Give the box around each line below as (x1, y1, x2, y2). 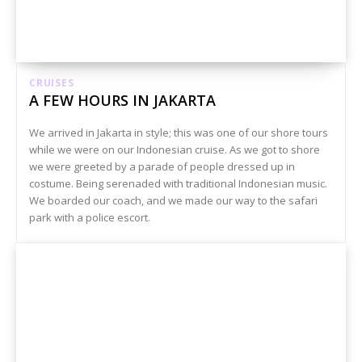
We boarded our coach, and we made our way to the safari (29, 192, 318, 208)
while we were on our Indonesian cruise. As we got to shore (29, 141, 320, 157)
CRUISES (29, 75, 74, 90)
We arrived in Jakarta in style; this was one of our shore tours (29, 124, 328, 140)
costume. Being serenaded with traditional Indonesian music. (29, 175, 327, 191)
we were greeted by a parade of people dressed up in (29, 158, 295, 174)
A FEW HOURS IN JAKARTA (29, 90, 216, 110)
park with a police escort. (29, 209, 150, 225)
